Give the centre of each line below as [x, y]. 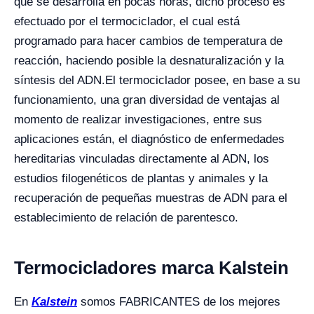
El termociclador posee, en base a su [203, 80]
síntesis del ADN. [60, 80]
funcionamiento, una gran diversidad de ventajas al [147, 100]
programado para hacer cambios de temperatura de [148, 41]
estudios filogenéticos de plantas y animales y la [141, 178]
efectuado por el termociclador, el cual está [127, 21]
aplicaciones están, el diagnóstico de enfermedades [149, 139]
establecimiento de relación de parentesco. [126, 218]
